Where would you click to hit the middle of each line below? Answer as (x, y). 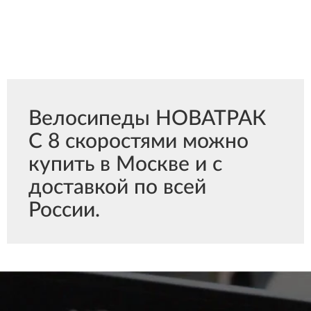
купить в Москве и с (125, 165)
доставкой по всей (117, 187)
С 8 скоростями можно (138, 142)
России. (64, 210)
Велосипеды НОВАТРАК (147, 119)
